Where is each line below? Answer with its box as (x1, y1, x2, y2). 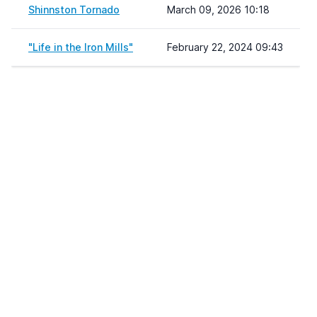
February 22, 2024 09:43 (167, 41, 283, 53)
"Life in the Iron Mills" (28, 41, 133, 53)
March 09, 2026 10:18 (167, 4, 270, 16)
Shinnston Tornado (28, 4, 120, 16)
